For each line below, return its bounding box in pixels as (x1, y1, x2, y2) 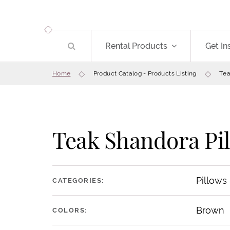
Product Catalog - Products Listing (93, 69, 197, 77)
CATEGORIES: (52, 176, 104, 184)
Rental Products (105, 41, 168, 51)
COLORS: (52, 205, 87, 214)
